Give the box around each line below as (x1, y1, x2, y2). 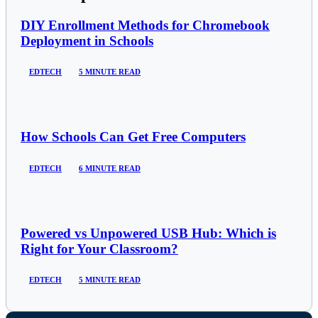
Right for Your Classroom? (21, 241, 178, 256)
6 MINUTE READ (79, 163, 141, 172)
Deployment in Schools (21, 33, 153, 48)
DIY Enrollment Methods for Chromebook (21, 17, 270, 33)
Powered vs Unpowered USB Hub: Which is (21, 225, 276, 241)
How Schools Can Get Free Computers (21, 129, 246, 145)
